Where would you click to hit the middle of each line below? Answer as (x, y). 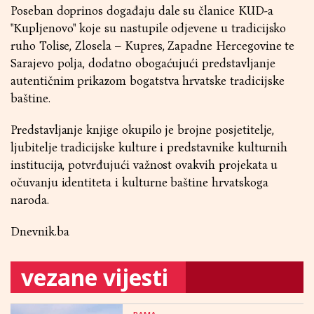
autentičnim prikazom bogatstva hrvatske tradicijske (148, 81)
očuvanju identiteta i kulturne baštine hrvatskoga (139, 183)
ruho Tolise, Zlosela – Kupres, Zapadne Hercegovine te (153, 46)
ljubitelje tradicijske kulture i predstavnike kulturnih (149, 148)
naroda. (30, 200)
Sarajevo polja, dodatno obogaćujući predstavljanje (143, 63)
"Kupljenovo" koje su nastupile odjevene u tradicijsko (149, 28)
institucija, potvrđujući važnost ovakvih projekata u (144, 165)
